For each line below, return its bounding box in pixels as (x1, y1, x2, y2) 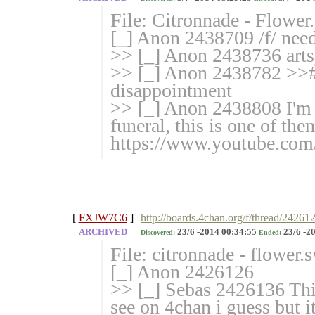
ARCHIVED (78, 227, 127, 238)
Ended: (259, 229, 281, 237)
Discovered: (141, 229, 175, 237)
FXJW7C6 (78, 212, 127, 224)
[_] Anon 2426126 (110, 261, 254, 283)
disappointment (110, 79, 232, 102)
